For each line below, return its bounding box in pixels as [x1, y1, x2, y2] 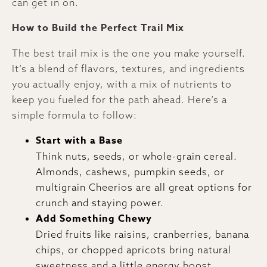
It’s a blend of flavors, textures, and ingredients [12, 62, 245, 74]
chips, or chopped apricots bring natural [36, 243, 231, 256]
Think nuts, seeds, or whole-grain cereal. [36, 150, 237, 162]
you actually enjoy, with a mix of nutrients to [12, 77, 232, 90]
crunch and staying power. [36, 196, 164, 209]
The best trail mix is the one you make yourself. [12, 46, 246, 59]
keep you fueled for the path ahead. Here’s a [12, 93, 227, 105]
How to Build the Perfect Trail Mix [12, 20, 184, 35]
